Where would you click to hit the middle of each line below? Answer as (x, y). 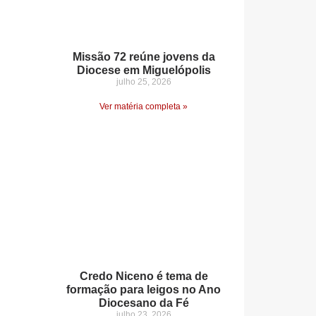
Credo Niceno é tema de (144, 276)
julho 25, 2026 (144, 81)
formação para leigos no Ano (144, 289)
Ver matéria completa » (144, 106)
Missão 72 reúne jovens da (144, 56)
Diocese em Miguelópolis (144, 70)
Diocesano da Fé (144, 303)
